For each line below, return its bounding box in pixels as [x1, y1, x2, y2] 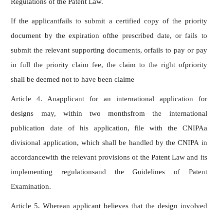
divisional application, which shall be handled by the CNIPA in [11, 138, 207, 146]
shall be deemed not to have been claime [11, 75, 135, 83]
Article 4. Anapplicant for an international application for [11, 94, 207, 103]
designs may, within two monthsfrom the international [11, 109, 207, 117]
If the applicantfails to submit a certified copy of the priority [11, 17, 207, 25]
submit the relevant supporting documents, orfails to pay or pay [11, 46, 207, 54]
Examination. [11, 182, 52, 190]
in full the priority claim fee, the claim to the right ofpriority [11, 60, 207, 69]
